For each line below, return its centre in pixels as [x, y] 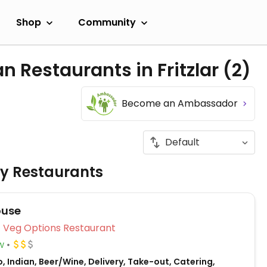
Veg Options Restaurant [89, 228]
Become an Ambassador [181, 103]
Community [107, 22]
